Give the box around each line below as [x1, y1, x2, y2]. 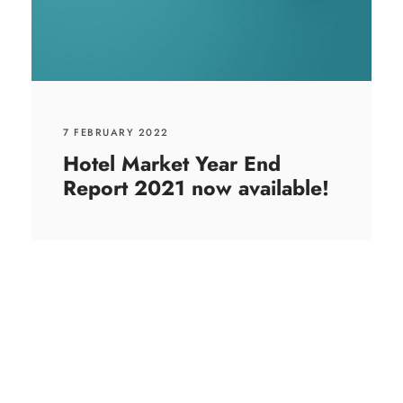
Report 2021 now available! [63, 172, 329, 203]
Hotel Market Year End [63, 148, 281, 179]
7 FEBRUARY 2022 [63, 124, 169, 139]
